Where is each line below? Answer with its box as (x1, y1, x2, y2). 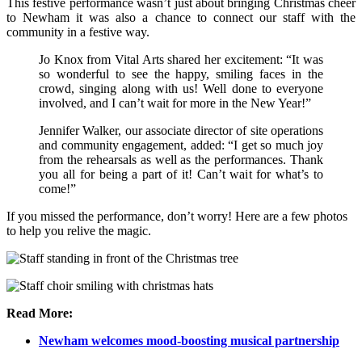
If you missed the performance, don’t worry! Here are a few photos (6, 208, 347, 223)
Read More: (6, 305, 73, 320)
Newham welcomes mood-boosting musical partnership (39, 333, 339, 347)
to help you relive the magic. (6, 223, 151, 238)
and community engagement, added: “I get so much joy (39, 137, 323, 152)
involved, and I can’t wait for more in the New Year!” (39, 95, 311, 110)
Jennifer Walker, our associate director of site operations (39, 123, 323, 137)
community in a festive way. (6, 24, 149, 39)
